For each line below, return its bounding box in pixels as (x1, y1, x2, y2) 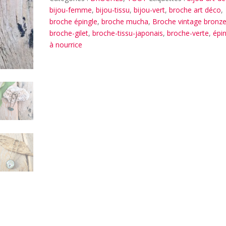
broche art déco (169, 5, 221, 15)
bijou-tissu (96, 5, 130, 15)
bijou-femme (49, 5, 92, 15)
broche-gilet (49, 28, 89, 38)
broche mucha (101, 17, 149, 26)
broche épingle (49, 17, 98, 26)
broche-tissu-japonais (92, 28, 163, 38)
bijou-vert (134, 5, 165, 15)
